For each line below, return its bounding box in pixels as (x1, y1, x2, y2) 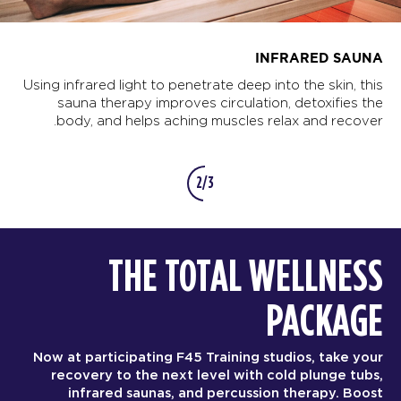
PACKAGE (266, 299, 383, 345)
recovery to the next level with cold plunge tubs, (51, 368, 383, 382)
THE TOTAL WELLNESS (108, 254, 383, 300)
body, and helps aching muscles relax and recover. (56, 113, 383, 127)
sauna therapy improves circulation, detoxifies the (57, 95, 383, 109)
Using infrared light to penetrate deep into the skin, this (23, 77, 383, 91)
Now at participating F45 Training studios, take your (33, 350, 383, 364)
